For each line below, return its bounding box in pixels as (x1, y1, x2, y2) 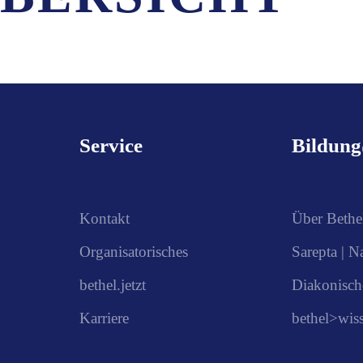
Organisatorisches (79, 242, 188, 260)
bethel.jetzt (79, 275, 146, 293)
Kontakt (79, 209, 130, 227)
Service (79, 135, 143, 157)
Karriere (79, 309, 129, 327)
